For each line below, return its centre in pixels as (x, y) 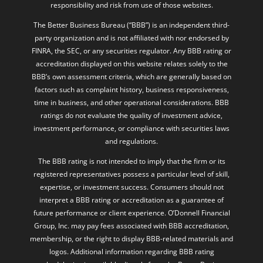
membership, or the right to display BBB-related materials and (131, 210)
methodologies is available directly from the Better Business (131, 235)
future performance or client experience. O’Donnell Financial (131, 184)
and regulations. (131, 112)
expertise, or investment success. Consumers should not (131, 158)
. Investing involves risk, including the (170, 248)
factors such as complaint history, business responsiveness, (131, 60)
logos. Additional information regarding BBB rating (131, 222)
